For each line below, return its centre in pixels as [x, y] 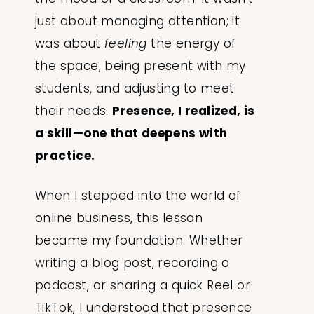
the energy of [192, 44]
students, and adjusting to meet [135, 89]
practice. [65, 156]
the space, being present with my [141, 66]
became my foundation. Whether [139, 241]
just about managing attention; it [138, 21]
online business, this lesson [119, 218]
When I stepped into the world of [138, 196]
